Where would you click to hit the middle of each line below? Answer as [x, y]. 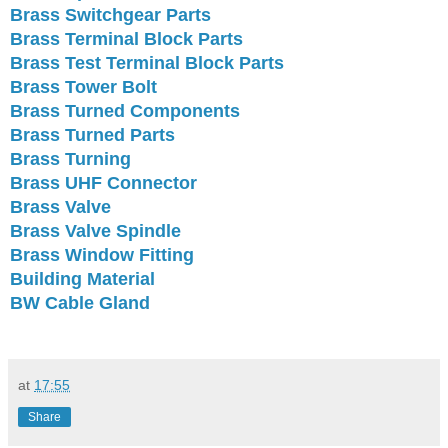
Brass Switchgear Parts [110, 14]
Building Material [82, 278]
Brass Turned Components [125, 110]
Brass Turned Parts [92, 134]
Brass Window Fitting [102, 254]
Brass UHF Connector [103, 182]
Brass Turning [70, 158]
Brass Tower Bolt [83, 86]
